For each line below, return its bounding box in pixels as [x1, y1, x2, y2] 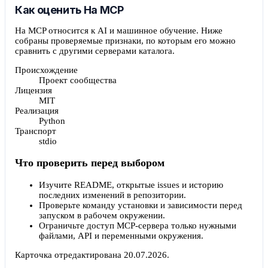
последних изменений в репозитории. [39, 190, 186, 200]
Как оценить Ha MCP [15, 3, 124, 16]
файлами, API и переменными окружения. [39, 230, 203, 240]
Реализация [15, 105, 59, 115]
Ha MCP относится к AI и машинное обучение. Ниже [15, 25, 223, 35]
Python [39, 115, 65, 126]
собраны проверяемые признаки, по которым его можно [15, 35, 236, 45]
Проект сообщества [39, 75, 117, 85]
